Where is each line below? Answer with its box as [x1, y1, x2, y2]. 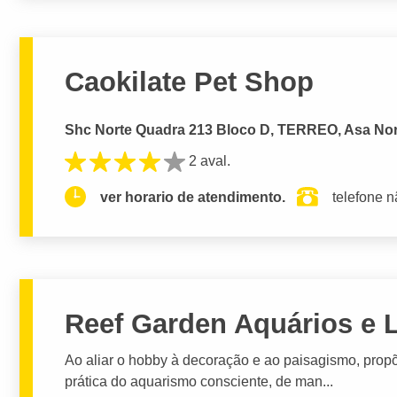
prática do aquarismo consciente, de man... [65, 373, 334, 389]
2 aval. [189, 152, 231, 168]
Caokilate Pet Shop [65, 66, 315, 98]
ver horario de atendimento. [100, 189, 286, 205]
